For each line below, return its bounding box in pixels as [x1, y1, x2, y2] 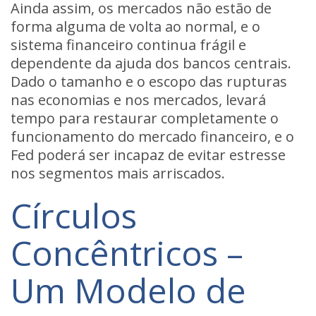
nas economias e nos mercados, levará [11, 90, 266, 109]
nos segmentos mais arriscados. [11, 164, 225, 183]
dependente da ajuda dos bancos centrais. [11, 54, 291, 73]
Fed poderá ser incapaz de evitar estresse [11, 145, 286, 164]
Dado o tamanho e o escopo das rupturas [11, 72, 287, 91]
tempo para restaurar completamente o [11, 109, 279, 128]
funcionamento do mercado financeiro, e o [11, 127, 294, 146]
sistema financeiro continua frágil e [11, 35, 246, 54]
